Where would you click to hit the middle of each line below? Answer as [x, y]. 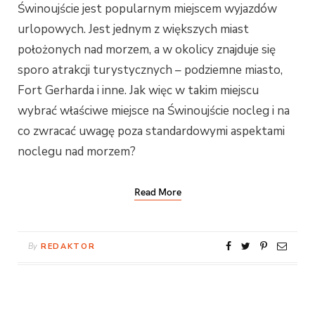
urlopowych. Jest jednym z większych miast [133, 30]
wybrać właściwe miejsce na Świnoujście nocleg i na [154, 111]
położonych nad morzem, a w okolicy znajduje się [147, 50]
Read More [157, 192]
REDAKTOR [68, 247]
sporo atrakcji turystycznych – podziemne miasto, [150, 70]
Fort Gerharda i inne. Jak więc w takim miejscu [138, 91]
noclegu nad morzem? [77, 152]
